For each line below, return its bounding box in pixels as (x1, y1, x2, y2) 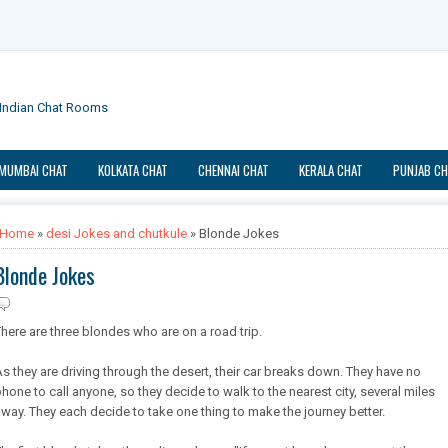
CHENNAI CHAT (198, 160, 269, 180)
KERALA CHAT (299, 160, 363, 180)
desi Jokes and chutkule (46, 226, 187, 241)
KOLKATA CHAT (98, 160, 168, 180)
